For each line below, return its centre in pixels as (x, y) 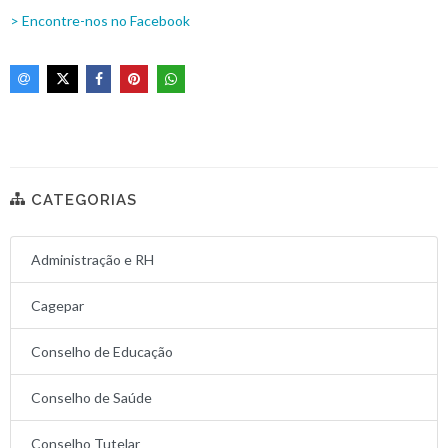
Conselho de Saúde (91, 398)
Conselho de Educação (102, 352)
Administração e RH (92, 260)
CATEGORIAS (81, 200)
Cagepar (57, 306)
